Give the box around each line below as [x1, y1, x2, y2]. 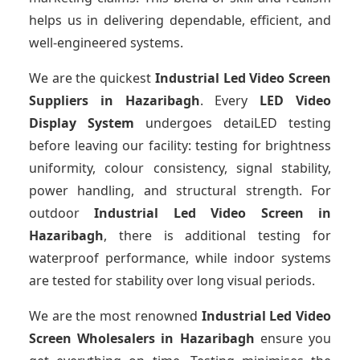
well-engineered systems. [29, 34, 183, 52]
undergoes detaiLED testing [134, 114, 331, 133]
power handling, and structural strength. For [29, 182, 331, 200]
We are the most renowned [29, 307, 202, 325]
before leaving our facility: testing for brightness [29, 137, 331, 155]
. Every [199, 92, 260, 110]
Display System [29, 114, 134, 133]
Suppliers [29, 92, 88, 110]
